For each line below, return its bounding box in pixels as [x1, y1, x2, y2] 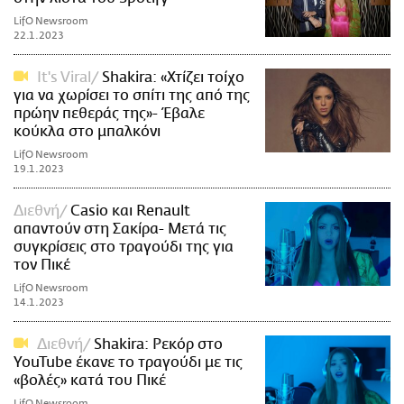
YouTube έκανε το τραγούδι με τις [14, 354, 243, 372]
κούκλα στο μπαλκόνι [14, 124, 161, 141]
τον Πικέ [14, 257, 70, 274]
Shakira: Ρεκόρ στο [94, 336, 224, 353]
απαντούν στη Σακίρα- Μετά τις [14, 221, 226, 238]
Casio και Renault [70, 203, 190, 220]
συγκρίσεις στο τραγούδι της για [14, 239, 234, 256]
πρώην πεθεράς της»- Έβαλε [14, 106, 205, 123]
